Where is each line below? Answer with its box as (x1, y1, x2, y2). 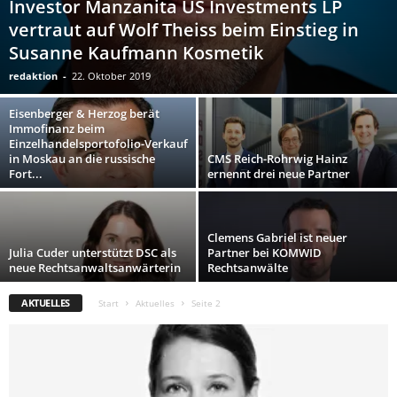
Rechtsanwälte (207, 260, 288, 276)
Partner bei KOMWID (207, 245, 322, 261)
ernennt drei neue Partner (207, 166, 350, 183)
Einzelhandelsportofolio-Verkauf (9, 136, 188, 152)
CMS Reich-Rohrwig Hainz (207, 151, 347, 167)
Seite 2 (191, 297, 221, 310)
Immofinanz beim (9, 121, 105, 137)
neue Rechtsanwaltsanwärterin (9, 260, 181, 276)
